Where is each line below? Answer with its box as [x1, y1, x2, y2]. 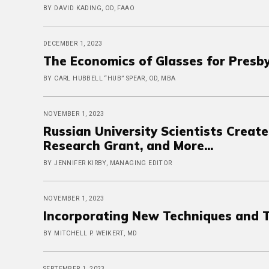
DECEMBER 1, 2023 [43, 40, 103, 47]
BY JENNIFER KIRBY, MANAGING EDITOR [43, 159, 172, 167]
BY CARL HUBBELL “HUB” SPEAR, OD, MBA [43, 74, 176, 82]
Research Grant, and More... [43, 138, 213, 153]
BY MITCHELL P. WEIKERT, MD [43, 229, 138, 237]
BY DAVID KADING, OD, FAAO [43, 4, 134, 12]
